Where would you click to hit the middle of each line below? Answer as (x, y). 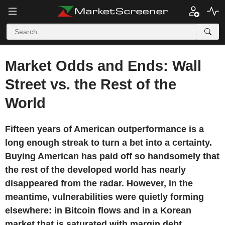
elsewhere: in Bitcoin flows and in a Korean (98, 210)
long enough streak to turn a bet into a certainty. (108, 143)
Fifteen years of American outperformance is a (104, 129)
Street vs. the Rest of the (91, 84)
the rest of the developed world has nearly (95, 170)
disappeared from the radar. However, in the (99, 183)
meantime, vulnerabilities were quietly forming (104, 197)
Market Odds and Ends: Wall (103, 66)
